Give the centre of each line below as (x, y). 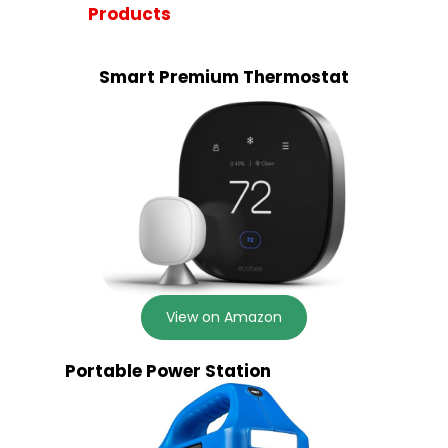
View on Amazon (224, 317)
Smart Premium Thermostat (224, 77)
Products (129, 14)
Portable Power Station (168, 371)
